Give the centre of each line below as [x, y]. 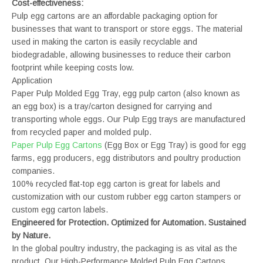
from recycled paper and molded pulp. [82, 132]
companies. [33, 171]
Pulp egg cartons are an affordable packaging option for [115, 16]
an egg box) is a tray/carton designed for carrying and [112, 106]
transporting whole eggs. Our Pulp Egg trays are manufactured [129, 119]
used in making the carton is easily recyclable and [104, 41]
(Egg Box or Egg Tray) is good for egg [174, 145]
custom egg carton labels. [60, 209]
